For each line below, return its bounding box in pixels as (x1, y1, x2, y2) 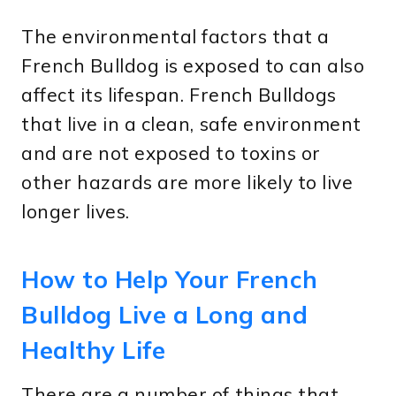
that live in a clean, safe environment (21, 111, 362, 135)
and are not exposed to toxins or (21, 141, 321, 164)
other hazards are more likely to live (21, 170, 354, 194)
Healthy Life (21, 335, 166, 366)
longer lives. (21, 199, 130, 223)
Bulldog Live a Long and (21, 300, 308, 331)
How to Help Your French (21, 264, 318, 295)
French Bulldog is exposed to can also (21, 53, 365, 77)
